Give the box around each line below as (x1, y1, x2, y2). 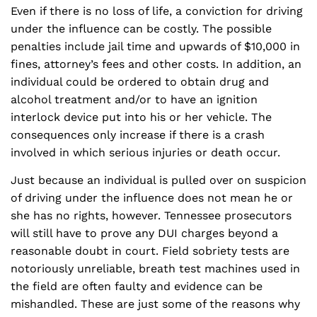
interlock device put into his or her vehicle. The (11, 110, 272, 124)
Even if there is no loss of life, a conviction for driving (11, 4, 303, 18)
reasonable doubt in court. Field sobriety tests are (11, 244, 289, 258)
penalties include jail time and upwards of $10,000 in (11, 40, 300, 53)
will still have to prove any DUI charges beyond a (11, 226, 278, 240)
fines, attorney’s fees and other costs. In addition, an (11, 57, 301, 71)
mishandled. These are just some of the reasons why (11, 297, 300, 311)
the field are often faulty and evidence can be (11, 279, 263, 293)
